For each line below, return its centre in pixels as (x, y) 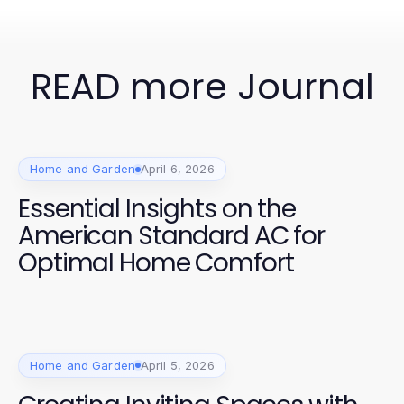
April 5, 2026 (177, 365)
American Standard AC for (172, 236)
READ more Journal (202, 87)
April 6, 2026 (177, 169)
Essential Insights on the (157, 209)
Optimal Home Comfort (156, 263)
